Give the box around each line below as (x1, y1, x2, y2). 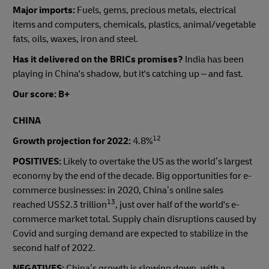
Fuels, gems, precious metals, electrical (75, 4, 236, 16)
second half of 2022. (13, 241, 99, 254)
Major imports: (13, 4, 75, 16)
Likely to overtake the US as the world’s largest (61, 155, 252, 168)
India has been (183, 53, 244, 65)
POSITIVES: (13, 155, 61, 168)
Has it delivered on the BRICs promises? (13, 53, 183, 65)
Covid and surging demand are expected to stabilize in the (13, 227, 248, 240)
